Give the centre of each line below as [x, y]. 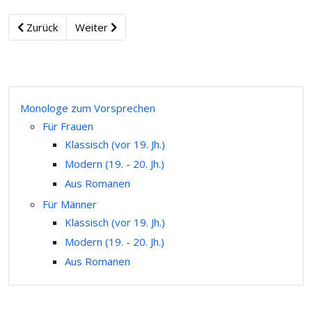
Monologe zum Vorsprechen [88, 108]
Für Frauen [68, 126]
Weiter [93, 27]
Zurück [41, 27]
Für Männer [70, 204]
